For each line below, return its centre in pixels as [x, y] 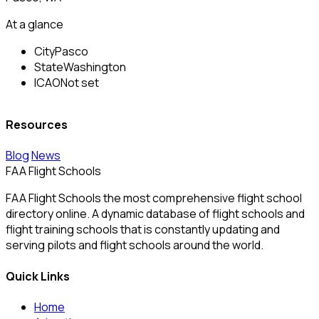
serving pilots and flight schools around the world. [135, 245]
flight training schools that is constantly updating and [143, 230]
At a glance [35, 24]
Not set [80, 82]
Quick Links [38, 276]
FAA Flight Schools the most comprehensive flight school [154, 198]
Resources [37, 125]
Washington [95, 67]
